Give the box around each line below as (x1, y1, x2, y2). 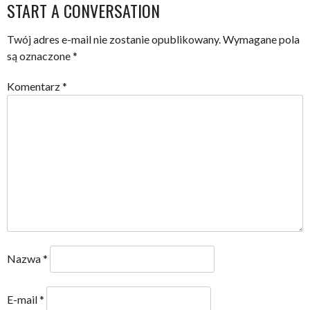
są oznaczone (7, 48, 73, 62)
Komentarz (7, 79, 62, 93)
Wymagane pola (223, 32, 300, 46)
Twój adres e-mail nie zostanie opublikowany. (7, 32, 221, 46)
